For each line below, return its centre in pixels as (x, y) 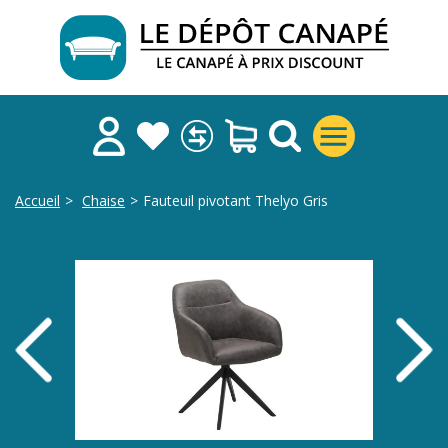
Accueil (37, 200)
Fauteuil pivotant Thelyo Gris (235, 200)
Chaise (103, 200)
